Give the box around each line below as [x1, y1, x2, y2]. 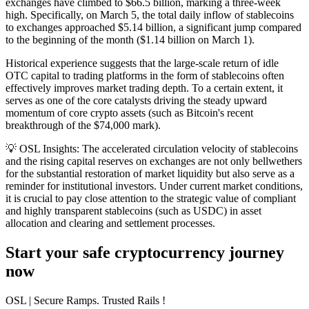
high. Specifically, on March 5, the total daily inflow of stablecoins [6, 9, 294, 21]
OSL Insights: [19, 143, 79, 155]
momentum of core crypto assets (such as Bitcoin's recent [6, 107, 253, 119]
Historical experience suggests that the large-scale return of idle [6, 57, 279, 70]
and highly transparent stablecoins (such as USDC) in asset [6, 205, 261, 217]
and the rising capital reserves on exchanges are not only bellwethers [6, 155, 302, 168]
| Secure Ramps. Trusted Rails [29, 295, 159, 307]
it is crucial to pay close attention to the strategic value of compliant [6, 192, 296, 205]
